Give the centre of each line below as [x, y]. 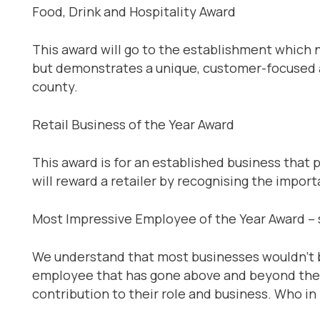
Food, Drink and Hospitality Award [134, 11]
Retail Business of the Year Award [133, 124]
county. [55, 86]
